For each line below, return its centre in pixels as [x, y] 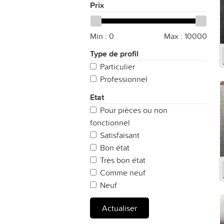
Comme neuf [123, 172]
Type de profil [114, 54]
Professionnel [124, 79]
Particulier [117, 66]
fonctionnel [110, 122]
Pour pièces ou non [134, 110]
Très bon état [123, 160]
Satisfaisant [120, 135]
